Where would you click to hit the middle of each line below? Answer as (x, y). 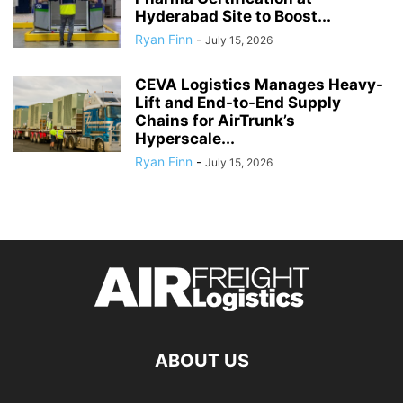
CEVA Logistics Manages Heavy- (259, 85)
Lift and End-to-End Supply (238, 103)
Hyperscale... (185, 139)
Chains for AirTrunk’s (215, 121)
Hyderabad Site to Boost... (233, 17)
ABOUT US (201, 361)
